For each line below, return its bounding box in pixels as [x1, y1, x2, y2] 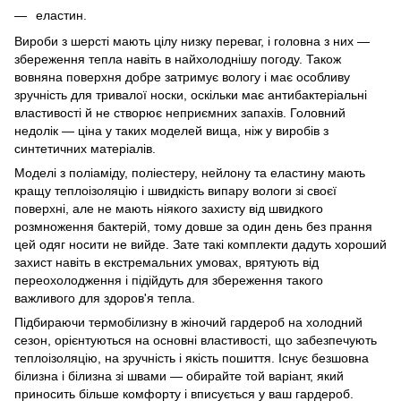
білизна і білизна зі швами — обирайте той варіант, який [14, 368, 344, 383]
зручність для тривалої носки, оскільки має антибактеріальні [14, 87, 367, 102]
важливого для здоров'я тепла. [14, 290, 195, 305]
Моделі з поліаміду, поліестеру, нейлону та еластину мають [14, 165, 365, 180]
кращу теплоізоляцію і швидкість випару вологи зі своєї [14, 183, 337, 198]
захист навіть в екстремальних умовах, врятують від [14, 254, 319, 269]
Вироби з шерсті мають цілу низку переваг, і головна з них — [14, 33, 370, 48]
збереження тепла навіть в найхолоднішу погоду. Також [14, 51, 341, 66]
